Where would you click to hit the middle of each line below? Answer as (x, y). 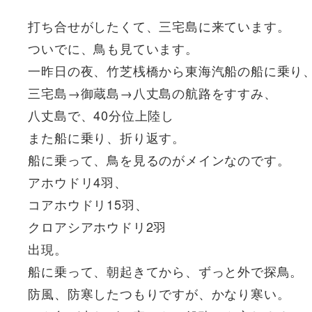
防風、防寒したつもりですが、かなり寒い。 (159, 294)
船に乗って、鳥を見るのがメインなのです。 (159, 160)
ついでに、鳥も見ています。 (113, 48)
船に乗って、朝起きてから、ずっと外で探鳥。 (166, 271)
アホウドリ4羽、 (78, 182)
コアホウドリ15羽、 (88, 204)
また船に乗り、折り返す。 (107, 138)
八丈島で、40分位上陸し (101, 115)
